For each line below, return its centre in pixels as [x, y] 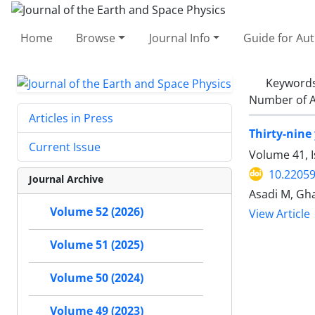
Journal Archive [66, 179]
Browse [96, 38]
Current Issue [65, 147]
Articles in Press [71, 118]
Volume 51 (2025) [97, 245]
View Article [279, 214]
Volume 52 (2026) [97, 212]
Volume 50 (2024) [97, 278]
